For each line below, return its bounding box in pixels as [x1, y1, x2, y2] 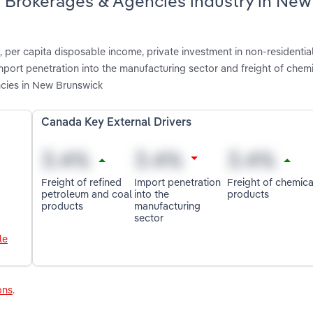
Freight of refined [41, 175, 122, 189]
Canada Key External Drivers [41, 117, 192, 129]
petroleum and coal [41, 187, 133, 201]
